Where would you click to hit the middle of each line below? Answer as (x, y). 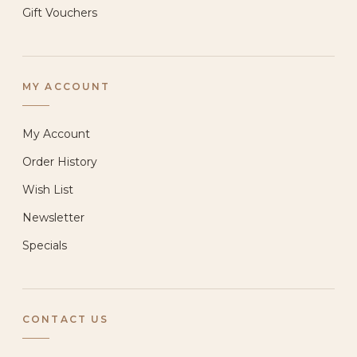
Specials (45, 245)
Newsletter (53, 217)
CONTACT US (66, 319)
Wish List (48, 189)
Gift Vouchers (60, 12)
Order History (60, 161)
